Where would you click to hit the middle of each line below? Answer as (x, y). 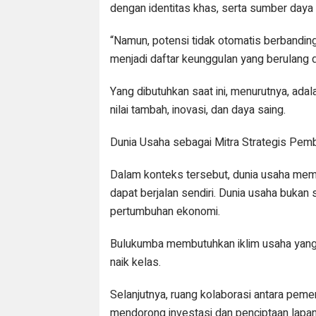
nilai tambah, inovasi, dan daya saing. (198, 110)
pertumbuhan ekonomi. (165, 211)
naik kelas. (136, 262)
